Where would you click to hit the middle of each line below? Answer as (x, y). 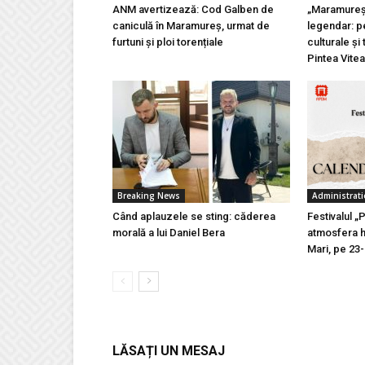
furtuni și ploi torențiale (168, 42)
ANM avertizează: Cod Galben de (193, 10)
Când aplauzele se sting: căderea (194, 217)
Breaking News (149, 196)
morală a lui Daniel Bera (169, 233)
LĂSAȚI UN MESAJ (169, 351)
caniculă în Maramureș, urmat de (191, 26)
